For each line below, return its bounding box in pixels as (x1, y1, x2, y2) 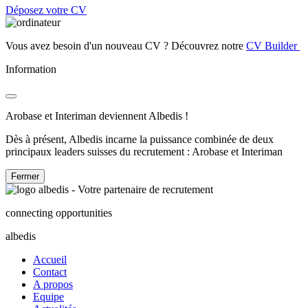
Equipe (33, 290, 64, 302)
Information (5, 63, 56, 75)
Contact (33, 265, 67, 278)
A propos (33, 278, 73, 290)
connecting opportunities (5, 206, 112, 219)
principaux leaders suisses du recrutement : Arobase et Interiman (5, 145, 283, 157)
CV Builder (246, 39, 300, 52)
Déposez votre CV (5, 3, 87, 16)
